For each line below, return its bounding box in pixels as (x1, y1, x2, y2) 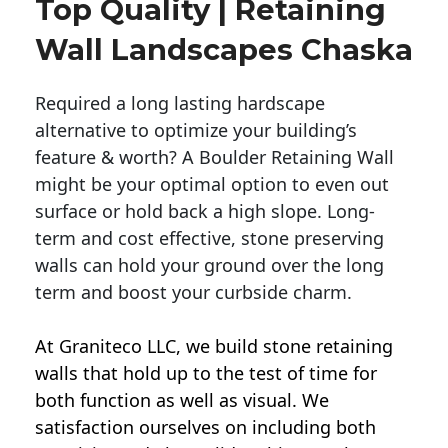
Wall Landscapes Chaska (35, 32, 413, 68)
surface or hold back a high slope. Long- (35, 199, 375, 224)
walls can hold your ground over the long (35, 253, 384, 278)
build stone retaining (215, 334, 393, 359)
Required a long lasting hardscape (35, 91, 325, 116)
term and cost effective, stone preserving (35, 226, 384, 251)
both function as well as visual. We (35, 388, 329, 413)
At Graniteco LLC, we (35, 334, 215, 359)
